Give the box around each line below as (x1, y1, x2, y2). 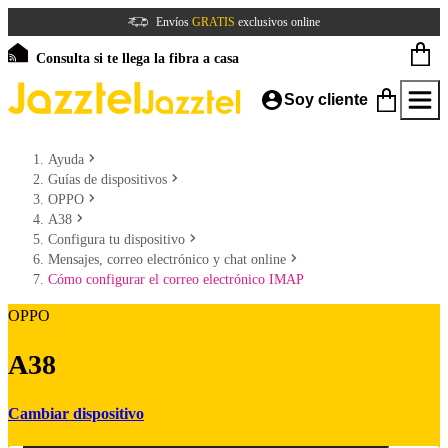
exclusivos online (235, 15, 320, 29)
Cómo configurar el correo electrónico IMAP (48, 272, 304, 287)
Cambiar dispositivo (8, 404, 144, 422)
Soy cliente (284, 91, 368, 108)
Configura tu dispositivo (48, 232, 185, 247)
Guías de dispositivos (48, 172, 167, 187)
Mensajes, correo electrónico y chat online (48, 252, 286, 267)
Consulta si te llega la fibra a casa (36, 51, 239, 66)
